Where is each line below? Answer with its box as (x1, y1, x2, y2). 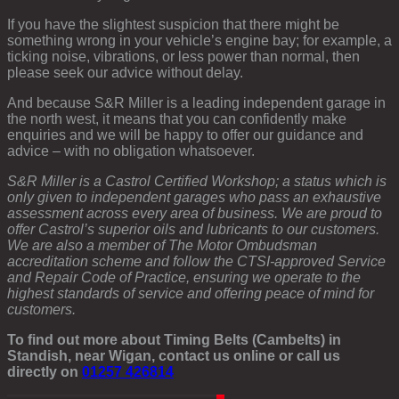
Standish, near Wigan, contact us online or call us (7, 347, 340, 363)
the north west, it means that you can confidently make (7, 110, 346, 126)
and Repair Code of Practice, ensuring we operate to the (7, 269, 361, 285)
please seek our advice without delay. (7, 64, 243, 80)
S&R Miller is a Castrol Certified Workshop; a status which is (7, 173, 387, 189)
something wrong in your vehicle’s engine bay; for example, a (7, 32, 392, 48)
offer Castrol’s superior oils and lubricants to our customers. (7, 221, 379, 237)
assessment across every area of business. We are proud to (7, 205, 382, 221)
